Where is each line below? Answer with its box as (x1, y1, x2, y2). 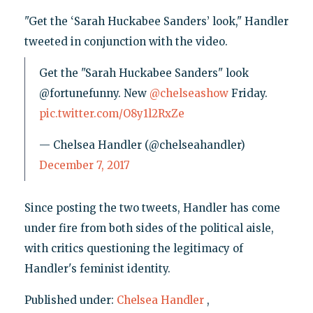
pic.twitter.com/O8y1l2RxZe (38, 106, 184, 120)
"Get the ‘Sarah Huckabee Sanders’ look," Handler (24, 14, 289, 28)
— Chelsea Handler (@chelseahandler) (38, 138, 245, 152)
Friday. (228, 86, 268, 100)
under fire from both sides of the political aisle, (24, 221, 274, 235)
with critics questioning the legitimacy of (24, 241, 243, 255)
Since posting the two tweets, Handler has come (24, 201, 280, 214)
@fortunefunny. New (38, 86, 150, 100)
